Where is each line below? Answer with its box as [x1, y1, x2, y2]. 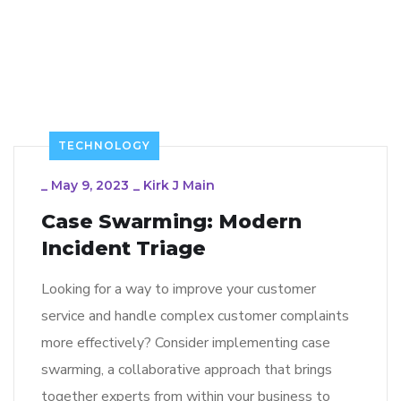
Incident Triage [41, 236, 206, 261]
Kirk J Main [143, 177, 215, 194]
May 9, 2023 [51, 177, 129, 194]
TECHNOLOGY [58, 139, 150, 153]
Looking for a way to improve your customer [41, 279, 316, 300]
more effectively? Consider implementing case [41, 333, 330, 354]
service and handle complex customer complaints [41, 306, 349, 327]
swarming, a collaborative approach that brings [41, 360, 332, 380]
